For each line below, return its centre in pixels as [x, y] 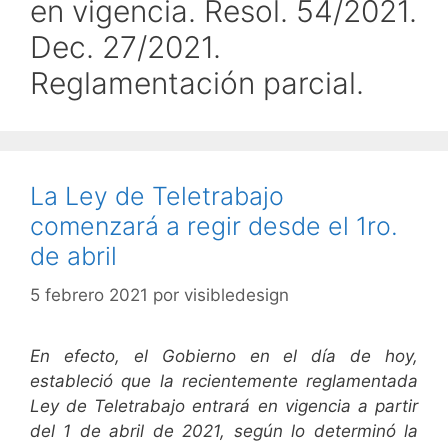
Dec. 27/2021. [125, 47]
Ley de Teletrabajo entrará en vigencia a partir [224, 405]
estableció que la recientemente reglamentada [224, 380]
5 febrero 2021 [89, 294]
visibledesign [236, 294]
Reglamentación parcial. [197, 83]
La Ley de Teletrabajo [157, 196]
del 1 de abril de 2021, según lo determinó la [224, 430]
